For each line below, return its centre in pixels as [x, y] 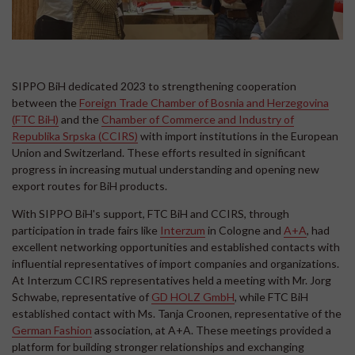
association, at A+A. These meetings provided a [212, 330]
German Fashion [52, 330]
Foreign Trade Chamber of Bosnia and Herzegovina [204, 102]
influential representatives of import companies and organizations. [176, 263]
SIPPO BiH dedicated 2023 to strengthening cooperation [154, 86]
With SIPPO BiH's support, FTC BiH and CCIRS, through [151, 213]
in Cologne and [244, 230]
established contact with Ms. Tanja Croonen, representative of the [177, 313]
